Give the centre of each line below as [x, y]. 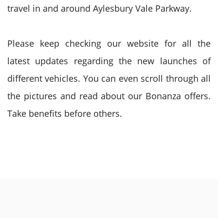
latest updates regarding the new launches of [109, 61]
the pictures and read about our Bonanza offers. [109, 96]
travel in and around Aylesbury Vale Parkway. [100, 8]
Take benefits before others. [65, 113]
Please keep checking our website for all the [109, 43]
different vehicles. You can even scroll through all [109, 78]
